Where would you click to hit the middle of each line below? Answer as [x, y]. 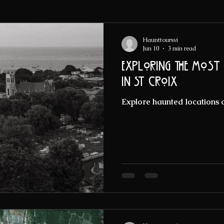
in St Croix [149, 82]
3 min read [182, 49]
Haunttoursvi [160, 40]
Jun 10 [151, 49]
